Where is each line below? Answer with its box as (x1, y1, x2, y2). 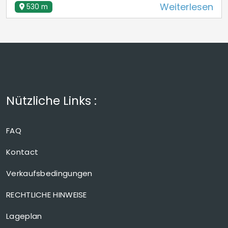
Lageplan (6, 211, 42, 221)
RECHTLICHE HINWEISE (6, 189, 87, 200)
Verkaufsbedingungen (6, 168, 93, 179)
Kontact (6, 147, 39, 157)
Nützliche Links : (6, 92, 97, 109)
